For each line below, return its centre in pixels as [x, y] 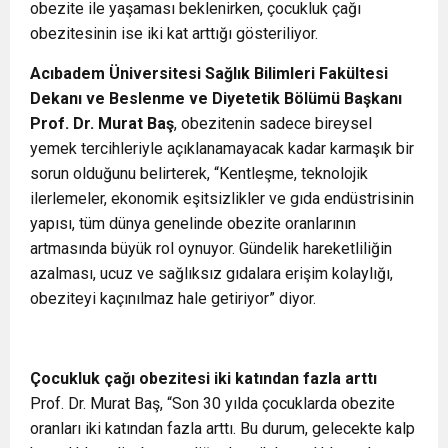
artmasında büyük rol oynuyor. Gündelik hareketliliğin [211, 248]
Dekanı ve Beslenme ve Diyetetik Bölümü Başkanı [216, 98]
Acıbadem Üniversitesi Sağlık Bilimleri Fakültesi [209, 73]
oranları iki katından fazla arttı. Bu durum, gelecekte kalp [222, 428]
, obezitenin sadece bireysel [273, 123]
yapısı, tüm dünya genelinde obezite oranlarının [193, 223]
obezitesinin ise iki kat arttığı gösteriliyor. [176, 33]
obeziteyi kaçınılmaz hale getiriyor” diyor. [175, 298]
